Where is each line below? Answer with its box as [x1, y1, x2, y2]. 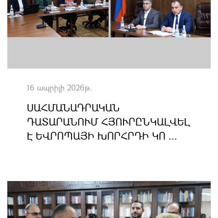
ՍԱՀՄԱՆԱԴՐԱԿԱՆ [27, 101, 120, 114]
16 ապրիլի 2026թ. [27, 82, 92, 92]
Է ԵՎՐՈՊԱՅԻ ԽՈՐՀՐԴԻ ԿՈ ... [27, 129, 177, 143]
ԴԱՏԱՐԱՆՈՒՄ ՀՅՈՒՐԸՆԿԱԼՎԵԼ [27, 115, 190, 128]
